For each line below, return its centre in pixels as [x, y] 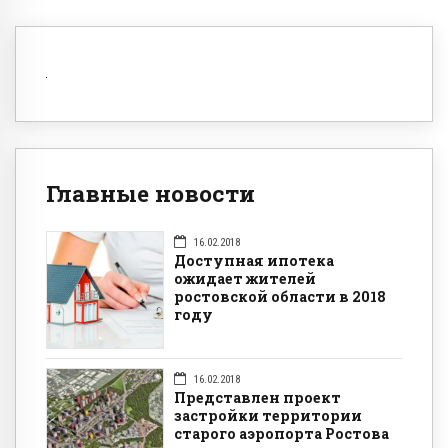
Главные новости [150, 193]
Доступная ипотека [254, 260]
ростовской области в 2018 [280, 296]
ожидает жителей [245, 278]
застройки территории [268, 416]
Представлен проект [257, 398]
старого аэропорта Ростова [281, 434]
